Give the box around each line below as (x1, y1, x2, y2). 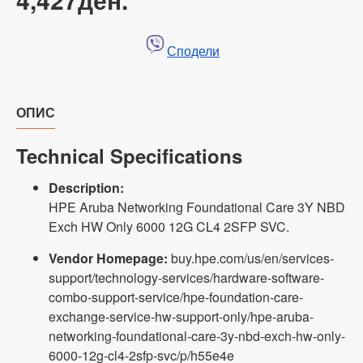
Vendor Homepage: (49, 249, 168, 268)
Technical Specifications (16, 142, 242, 170)
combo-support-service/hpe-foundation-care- (49, 288, 303, 307)
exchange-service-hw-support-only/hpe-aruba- (49, 307, 314, 327)
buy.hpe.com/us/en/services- (168, 249, 334, 268)
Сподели (167, 41, 220, 61)
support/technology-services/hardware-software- (49, 268, 324, 288)
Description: (49, 178, 124, 198)
